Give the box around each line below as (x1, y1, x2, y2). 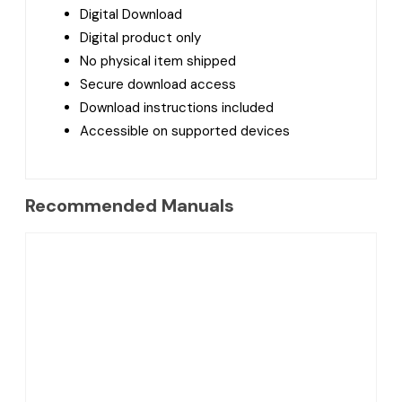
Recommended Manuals (25, 194, 234, 218)
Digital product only (80, 28, 201, 47)
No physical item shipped (80, 51, 236, 70)
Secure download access (80, 74, 236, 93)
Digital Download (80, 4, 182, 23)
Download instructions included (80, 98, 274, 117)
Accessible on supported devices (80, 121, 290, 140)
